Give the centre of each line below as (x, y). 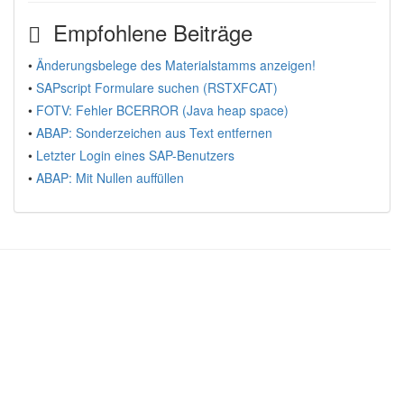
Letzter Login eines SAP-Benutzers (135, 155)
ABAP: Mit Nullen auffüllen (110, 178)
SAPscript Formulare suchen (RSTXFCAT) (157, 87)
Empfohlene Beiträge (147, 32)
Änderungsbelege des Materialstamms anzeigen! (176, 65)
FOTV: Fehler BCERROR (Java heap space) (162, 110)
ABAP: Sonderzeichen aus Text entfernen (154, 133)
